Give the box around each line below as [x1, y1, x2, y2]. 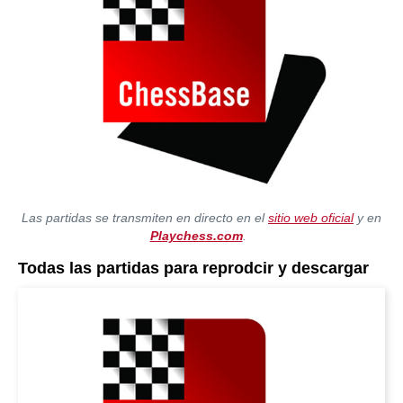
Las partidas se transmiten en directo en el [22, 210, 268, 225]
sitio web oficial [268, 210, 354, 225]
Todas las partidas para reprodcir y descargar [18, 259, 369, 277]
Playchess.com [149, 228, 243, 243]
